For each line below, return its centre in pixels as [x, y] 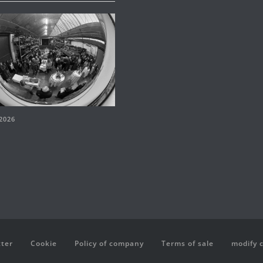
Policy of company [109, 243]
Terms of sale [188, 243]
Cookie [44, 243]
